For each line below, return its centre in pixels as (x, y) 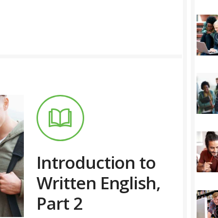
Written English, (99, 182)
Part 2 (59, 203)
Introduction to (96, 162)
